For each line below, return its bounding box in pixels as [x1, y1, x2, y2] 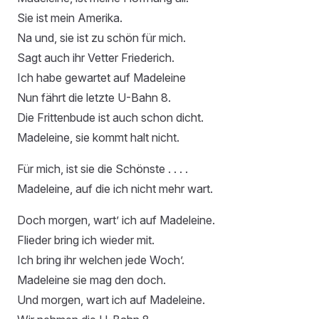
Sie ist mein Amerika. [17, 10, 122, 25]
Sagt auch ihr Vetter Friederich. [17, 50, 174, 65]
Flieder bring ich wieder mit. [17, 232, 155, 247]
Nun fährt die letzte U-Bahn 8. [17, 90, 171, 105]
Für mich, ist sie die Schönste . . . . [17, 161, 188, 176]
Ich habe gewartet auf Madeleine [17, 70, 186, 85]
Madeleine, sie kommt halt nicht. [17, 130, 179, 145]
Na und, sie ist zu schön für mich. [17, 30, 186, 45]
